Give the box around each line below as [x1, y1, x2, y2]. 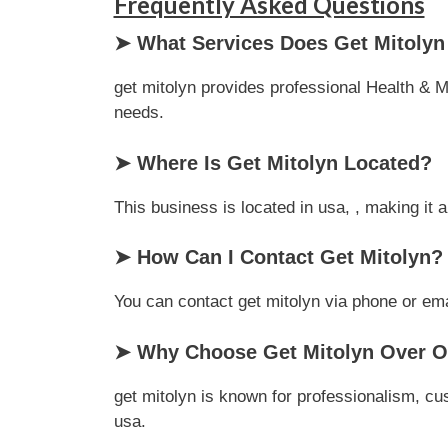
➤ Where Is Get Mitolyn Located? [113, 151, 432, 174]
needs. [113, 103, 164, 122]
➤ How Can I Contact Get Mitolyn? [113, 246, 443, 268]
